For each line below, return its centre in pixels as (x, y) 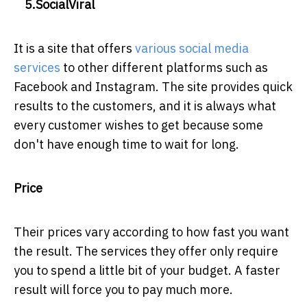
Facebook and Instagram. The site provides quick (153, 87)
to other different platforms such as (164, 68)
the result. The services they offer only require (146, 251)
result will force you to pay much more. (123, 290)
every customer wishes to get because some (138, 125)
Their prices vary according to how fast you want (151, 232)
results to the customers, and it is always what (145, 106)
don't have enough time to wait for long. (126, 145)
